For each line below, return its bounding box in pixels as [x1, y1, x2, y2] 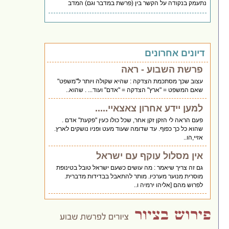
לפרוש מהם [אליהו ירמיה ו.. [134, 181, 203, 189]
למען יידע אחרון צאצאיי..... [95, 103, 203, 113]
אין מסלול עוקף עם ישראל [96, 150, 203, 161]
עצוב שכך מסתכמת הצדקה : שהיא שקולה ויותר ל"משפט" [57, 77, 203, 85]
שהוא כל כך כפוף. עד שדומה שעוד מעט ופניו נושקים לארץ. [54, 125, 203, 132]
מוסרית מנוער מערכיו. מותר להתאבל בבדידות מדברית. [64, 172, 203, 180]
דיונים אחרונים [145, 48, 205, 58]
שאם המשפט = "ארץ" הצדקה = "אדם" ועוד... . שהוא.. [66, 86, 203, 94]
